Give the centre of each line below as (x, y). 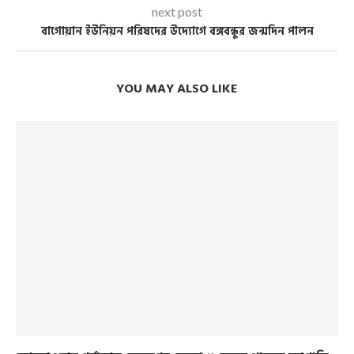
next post (177, 12)
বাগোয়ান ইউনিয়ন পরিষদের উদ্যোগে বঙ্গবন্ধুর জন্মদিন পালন (177, 32)
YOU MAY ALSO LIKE (177, 89)
